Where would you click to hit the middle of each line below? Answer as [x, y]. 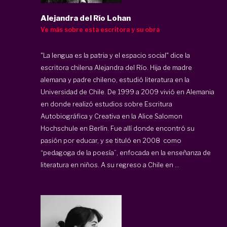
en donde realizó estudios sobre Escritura [106, 104]
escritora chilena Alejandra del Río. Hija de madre [116, 67]
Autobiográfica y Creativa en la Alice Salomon [111, 116]
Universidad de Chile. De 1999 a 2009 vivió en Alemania [127, 91]
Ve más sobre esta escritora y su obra [100, 29]
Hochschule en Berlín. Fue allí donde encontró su [118, 128]
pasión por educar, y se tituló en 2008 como [111, 140]
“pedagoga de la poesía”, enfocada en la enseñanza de [126, 152]
